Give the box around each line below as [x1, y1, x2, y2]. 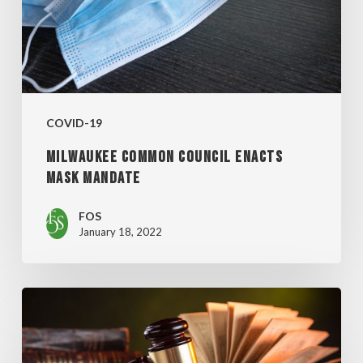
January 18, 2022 [78, 225, 162, 239]
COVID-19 [45, 116, 102, 130]
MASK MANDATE [45, 169, 141, 189]
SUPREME [20, 292, 81, 308]
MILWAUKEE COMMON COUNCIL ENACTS [45, 147, 284, 168]
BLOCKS [20, 344, 70, 360]
